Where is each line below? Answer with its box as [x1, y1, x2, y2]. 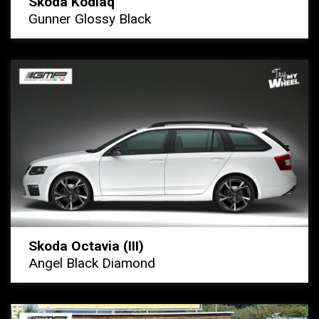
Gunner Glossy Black [28, 11, 151, 28]
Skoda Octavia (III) [28, 238, 144, 255]
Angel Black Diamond [28, 255, 155, 272]
